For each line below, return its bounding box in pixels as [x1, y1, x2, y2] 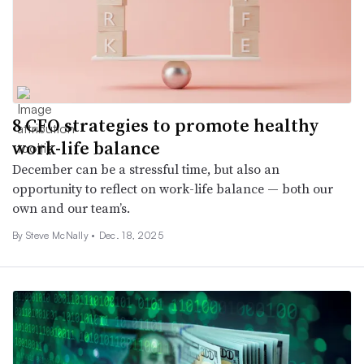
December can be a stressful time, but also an [12, 159, 279, 178]
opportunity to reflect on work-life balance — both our [12, 179, 333, 197]
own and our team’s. [12, 198, 130, 217]
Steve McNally [25, 228, 92, 241]
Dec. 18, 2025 [98, 228, 163, 241]
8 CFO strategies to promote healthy [12, 112, 319, 137]
